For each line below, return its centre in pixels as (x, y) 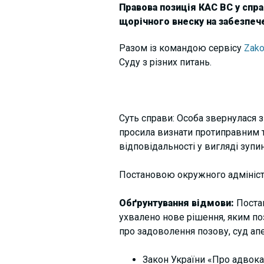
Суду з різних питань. (166, 62)
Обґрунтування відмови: (177, 203)
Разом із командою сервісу (181, 48)
